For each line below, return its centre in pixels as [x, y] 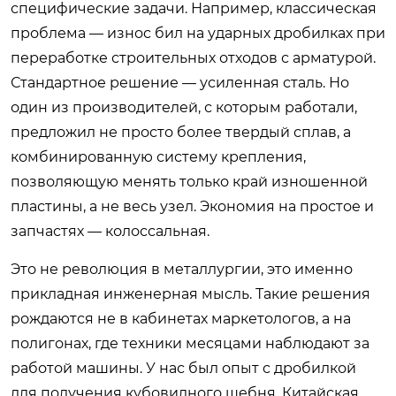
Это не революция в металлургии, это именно [182, 269]
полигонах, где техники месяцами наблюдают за [190, 343]
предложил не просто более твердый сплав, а [181, 132]
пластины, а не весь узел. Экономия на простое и [192, 206]
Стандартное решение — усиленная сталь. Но [180, 82]
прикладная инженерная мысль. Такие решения [190, 293]
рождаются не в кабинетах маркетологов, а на [181, 318]
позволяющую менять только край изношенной [189, 181]
